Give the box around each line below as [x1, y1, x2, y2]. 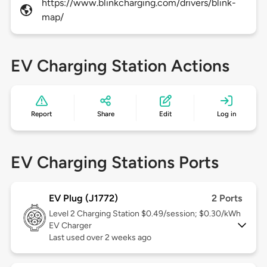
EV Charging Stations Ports [10, 152, 219, 173]
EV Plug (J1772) [48, 193, 118, 204]
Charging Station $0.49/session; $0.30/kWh [76, 209, 241, 219]
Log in [216, 110, 236, 119]
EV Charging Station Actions [10, 55, 229, 76]
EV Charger [48, 221, 92, 231]
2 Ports [212, 193, 243, 204]
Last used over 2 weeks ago [48, 232, 151, 243]
